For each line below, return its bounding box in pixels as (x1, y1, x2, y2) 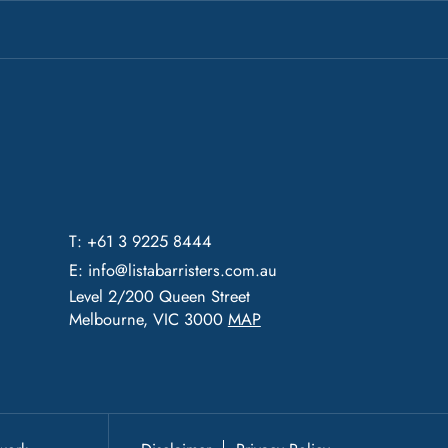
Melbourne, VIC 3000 (68, 306, 228, 331)
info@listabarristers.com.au (87, 257, 277, 282)
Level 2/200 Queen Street (68, 283, 250, 308)
